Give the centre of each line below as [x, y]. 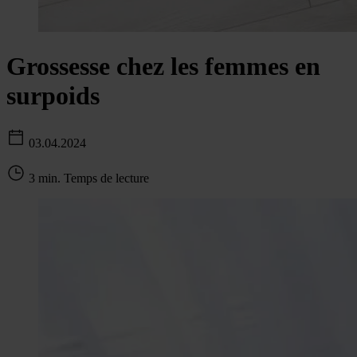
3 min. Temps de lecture [89, 178]
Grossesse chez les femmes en [163, 67]
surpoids [53, 96]
